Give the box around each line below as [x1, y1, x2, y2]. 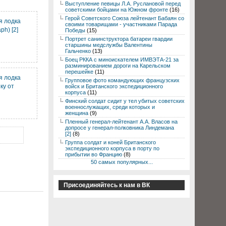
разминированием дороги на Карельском [65, 63, 171, 69]
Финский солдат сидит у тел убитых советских [65, 98, 185, 104]
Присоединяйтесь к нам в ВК [64, 182, 150, 189]
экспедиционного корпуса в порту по [65, 145, 159, 151]
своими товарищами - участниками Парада [65, 21, 177, 27]
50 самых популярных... [90, 159, 153, 165]
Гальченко [65, 48, 91, 54]
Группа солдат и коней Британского [65, 139, 156, 145]
